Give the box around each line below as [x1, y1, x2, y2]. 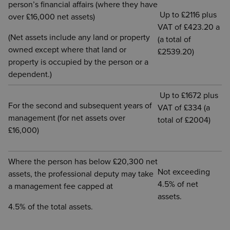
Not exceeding [158, 166, 210, 177]
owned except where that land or [8, 44, 126, 55]
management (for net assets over [8, 112, 125, 123]
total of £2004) [158, 114, 210, 125]
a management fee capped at [8, 181, 113, 191]
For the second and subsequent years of [8, 100, 152, 111]
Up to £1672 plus [158, 90, 218, 101]
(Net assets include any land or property [8, 32, 150, 43]
